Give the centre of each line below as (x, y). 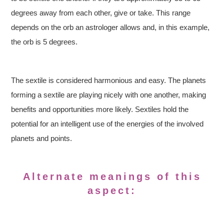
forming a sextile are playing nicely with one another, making (109, 95)
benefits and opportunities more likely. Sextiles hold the (100, 109)
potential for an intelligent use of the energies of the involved (107, 124)
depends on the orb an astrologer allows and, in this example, (110, 27)
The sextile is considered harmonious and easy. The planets (109, 80)
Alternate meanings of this (112, 177)
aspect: (112, 191)
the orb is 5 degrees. (44, 42)
